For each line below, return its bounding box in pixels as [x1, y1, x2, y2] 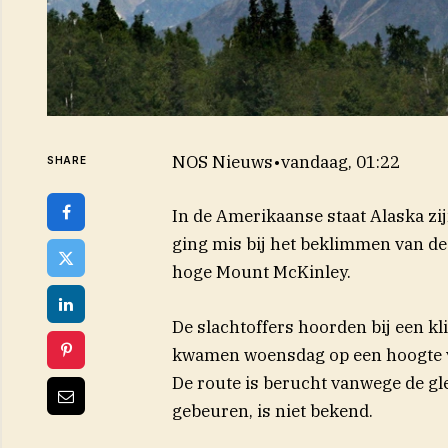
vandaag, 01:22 [280, 151, 400, 174]
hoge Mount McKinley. [171, 261, 351, 284]
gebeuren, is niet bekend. [171, 399, 373, 422]
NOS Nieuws [171, 151, 273, 174]
